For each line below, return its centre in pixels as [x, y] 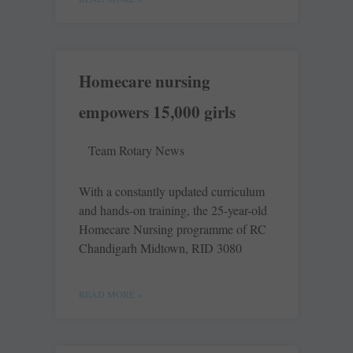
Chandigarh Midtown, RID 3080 [160, 248]
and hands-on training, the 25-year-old [173, 210]
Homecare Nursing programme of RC [173, 229]
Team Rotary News [136, 150]
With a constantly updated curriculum [172, 191]
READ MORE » [110, 294]
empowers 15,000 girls [157, 112]
